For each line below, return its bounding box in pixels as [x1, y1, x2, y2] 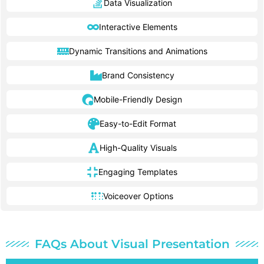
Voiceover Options [103, 191, 173, 202]
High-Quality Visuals [99, 143, 177, 153]
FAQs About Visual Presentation [34, 237, 230, 252]
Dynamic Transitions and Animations [68, 46, 207, 57]
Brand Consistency [101, 70, 174, 81]
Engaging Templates [98, 167, 177, 177]
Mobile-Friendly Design [94, 94, 182, 105]
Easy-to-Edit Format [100, 118, 176, 129]
